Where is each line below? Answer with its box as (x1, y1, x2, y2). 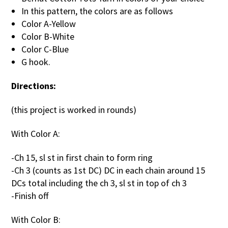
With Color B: (11, 214, 61, 225)
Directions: (11, 80, 56, 92)
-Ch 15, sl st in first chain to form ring (11, 152, 153, 163)
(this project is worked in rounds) (11, 104, 137, 116)
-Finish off (11, 190, 49, 202)
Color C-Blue (21, 43, 69, 55)
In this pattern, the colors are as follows (21, 5, 174, 17)
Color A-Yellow (21, 18, 76, 30)
